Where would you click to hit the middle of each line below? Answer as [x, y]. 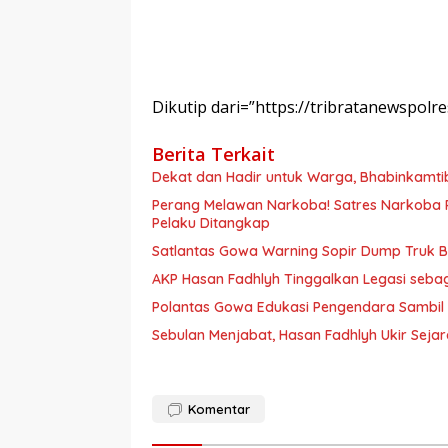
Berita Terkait [213, 154]
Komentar [219, 409]
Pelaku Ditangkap [211, 223]
